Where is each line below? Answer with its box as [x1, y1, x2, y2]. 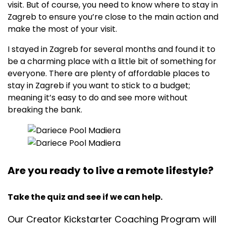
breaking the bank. [8, 103, 82, 116]
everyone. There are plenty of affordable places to [8, 67, 210, 79]
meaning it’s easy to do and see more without [8, 91, 188, 103]
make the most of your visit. [8, 23, 117, 35]
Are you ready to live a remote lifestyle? [8, 163, 213, 178]
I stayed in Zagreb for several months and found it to [8, 43, 215, 55]
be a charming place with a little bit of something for [8, 55, 216, 67]
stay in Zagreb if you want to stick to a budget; [8, 79, 190, 91]
